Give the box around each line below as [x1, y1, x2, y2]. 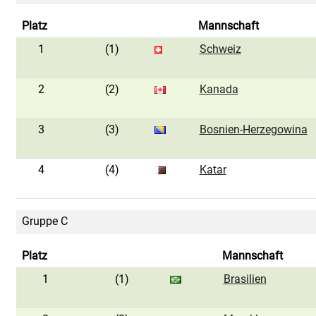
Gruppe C [21, 214, 68, 228]
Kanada [199, 83, 238, 96]
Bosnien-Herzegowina [199, 123, 308, 136]
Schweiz [199, 42, 241, 56]
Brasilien [223, 272, 267, 286]
